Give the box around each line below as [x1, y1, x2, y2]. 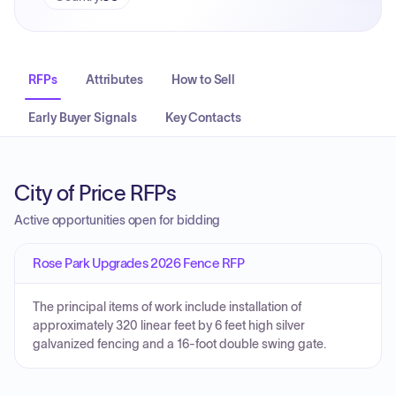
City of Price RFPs [14, 181, 177, 205]
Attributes [85, 72, 144, 87]
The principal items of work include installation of [33, 301, 301, 314]
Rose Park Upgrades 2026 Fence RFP [33, 255, 245, 270]
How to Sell [171, 72, 236, 87]
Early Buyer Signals [28, 110, 137, 125]
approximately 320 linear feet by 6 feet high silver [33, 319, 305, 332]
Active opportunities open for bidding [14, 213, 221, 227]
